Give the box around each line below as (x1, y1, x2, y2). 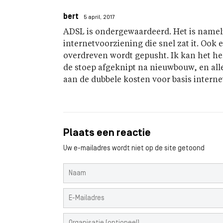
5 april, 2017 (84, 14, 114, 20)
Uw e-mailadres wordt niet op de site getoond (63, 145, 205, 152)
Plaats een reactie (63, 128, 151, 138)
